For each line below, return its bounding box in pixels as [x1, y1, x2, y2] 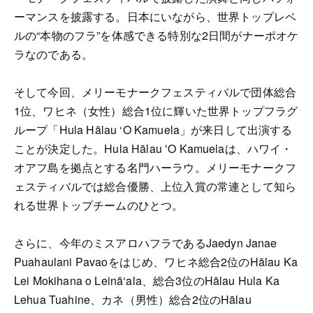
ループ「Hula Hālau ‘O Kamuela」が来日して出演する [14, 121, 293, 138]
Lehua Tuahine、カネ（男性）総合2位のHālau [14, 291, 252, 307]
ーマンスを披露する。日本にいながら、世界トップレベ [14, 8, 296, 24]
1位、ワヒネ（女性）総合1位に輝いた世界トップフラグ [14, 102, 298, 119]
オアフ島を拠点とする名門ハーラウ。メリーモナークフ [14, 159, 297, 175]
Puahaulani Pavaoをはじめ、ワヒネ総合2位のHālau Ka [14, 253, 298, 270]
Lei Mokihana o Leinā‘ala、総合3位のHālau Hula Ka [14, 272, 279, 289]
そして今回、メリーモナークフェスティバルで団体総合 [14, 83, 296, 100]
